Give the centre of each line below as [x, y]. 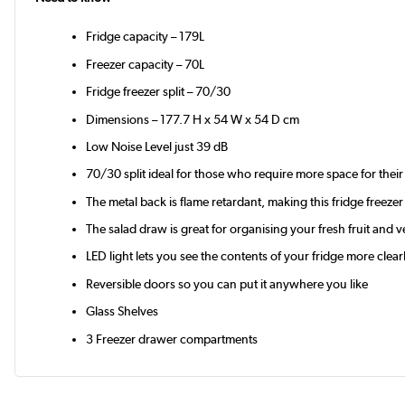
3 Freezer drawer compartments [172, 339]
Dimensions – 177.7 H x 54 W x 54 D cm [193, 119]
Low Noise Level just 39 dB [157, 146]
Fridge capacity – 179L [146, 37]
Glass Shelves [122, 311]
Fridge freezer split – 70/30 [159, 92]
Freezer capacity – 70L [146, 64]
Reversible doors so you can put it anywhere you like [227, 283]
